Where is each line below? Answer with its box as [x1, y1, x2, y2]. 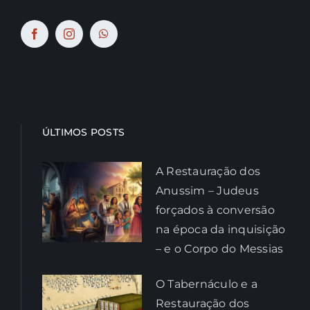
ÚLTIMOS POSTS [42, 126, 125, 139]
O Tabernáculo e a [155, 277, 258, 291]
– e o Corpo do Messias [155, 242, 284, 256]
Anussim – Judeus [155, 184, 259, 198]
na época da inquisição [155, 223, 286, 237]
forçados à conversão [155, 203, 275, 217]
